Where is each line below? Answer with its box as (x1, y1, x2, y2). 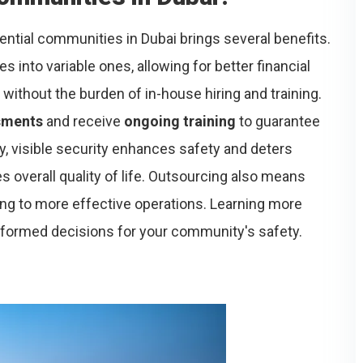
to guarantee (236, 113, 320, 130)
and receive (43, 113, 124, 130)
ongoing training (124, 113, 236, 130)
